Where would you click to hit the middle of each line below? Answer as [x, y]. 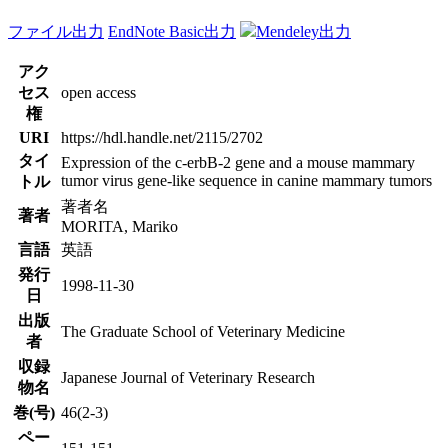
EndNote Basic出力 [172, 31]
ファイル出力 [56, 31]
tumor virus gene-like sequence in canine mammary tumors [246, 180]
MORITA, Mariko [119, 226]
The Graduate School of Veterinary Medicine [203, 331]
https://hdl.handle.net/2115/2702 [162, 137]
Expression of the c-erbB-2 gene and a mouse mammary [238, 162]
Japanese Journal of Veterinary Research [188, 377]
